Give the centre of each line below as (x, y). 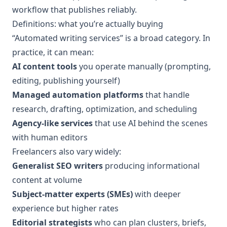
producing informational (151, 166)
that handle (166, 95)
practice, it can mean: (53, 52)
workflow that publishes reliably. (74, 10)
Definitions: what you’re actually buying (88, 24)
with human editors (50, 137)
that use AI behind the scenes (150, 123)
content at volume (47, 180)
